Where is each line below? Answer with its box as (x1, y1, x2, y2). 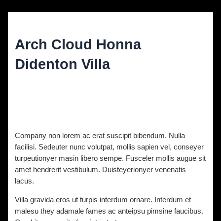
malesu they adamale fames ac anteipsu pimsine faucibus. (15, 207, 204, 215)
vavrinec (72, 79, 102, 88)
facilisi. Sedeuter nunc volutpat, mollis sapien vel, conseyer (15, 143, 204, 151)
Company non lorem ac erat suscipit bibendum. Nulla (15, 132, 185, 140)
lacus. (15, 177, 35, 185)
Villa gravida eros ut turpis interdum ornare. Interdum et (15, 195, 191, 204)
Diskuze (15, 79, 42, 88)
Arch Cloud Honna (15, 36, 142, 52)
